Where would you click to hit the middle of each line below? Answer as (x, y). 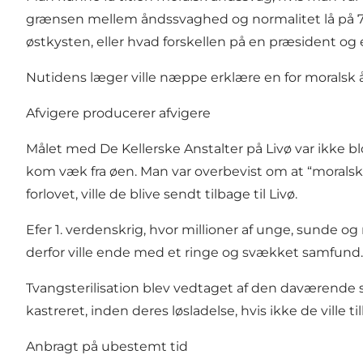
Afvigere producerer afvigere (118, 113)
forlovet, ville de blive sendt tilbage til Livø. (162, 194)
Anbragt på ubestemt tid (107, 346)
